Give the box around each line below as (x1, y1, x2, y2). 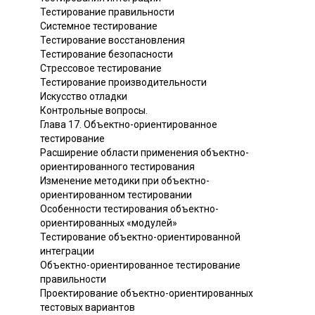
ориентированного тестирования (40, 160, 195, 172)
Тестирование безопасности (40, 48, 173, 60)
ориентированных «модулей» (40, 217, 177, 229)
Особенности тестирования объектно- (40, 202, 219, 214)
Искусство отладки (40, 90, 127, 102)
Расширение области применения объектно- (40, 146, 249, 158)
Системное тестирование (40, 20, 157, 32)
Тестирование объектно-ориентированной (40, 231, 240, 243)
